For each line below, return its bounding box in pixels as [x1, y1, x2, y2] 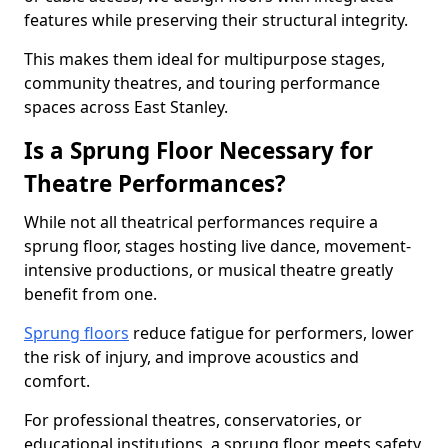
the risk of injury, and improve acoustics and [24, 346, 359, 368]
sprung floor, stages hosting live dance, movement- [24, 235, 411, 257]
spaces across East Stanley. [24, 96, 228, 118]
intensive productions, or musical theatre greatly [24, 259, 393, 281]
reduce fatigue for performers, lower [129, 322, 414, 344]
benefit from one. [24, 283, 157, 305]
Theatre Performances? [24, 168, 286, 199]
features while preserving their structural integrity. [24, 9, 408, 31]
